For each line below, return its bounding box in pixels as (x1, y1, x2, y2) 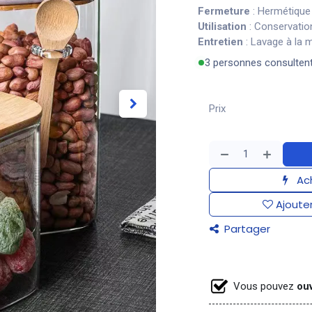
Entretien (198, 36, 243, 48)
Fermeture (198, 5, 250, 17)
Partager (221, 221, 270, 236)
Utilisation (198, 20, 247, 33)
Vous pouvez (233, 279, 295, 292)
